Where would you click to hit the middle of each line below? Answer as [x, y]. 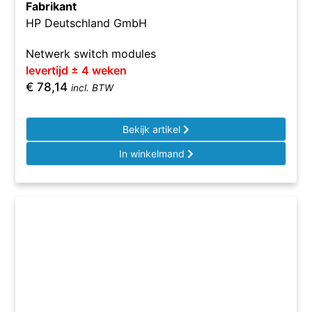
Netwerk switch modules [91, 54]
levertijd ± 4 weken [77, 70]
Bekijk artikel [153, 129]
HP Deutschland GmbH [87, 23]
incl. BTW [93, 88]
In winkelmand [153, 154]
